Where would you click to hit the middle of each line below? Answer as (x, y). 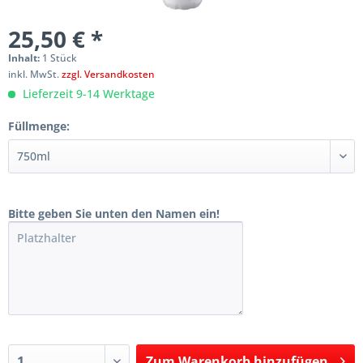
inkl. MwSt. (35, 74)
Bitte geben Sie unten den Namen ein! (114, 214)
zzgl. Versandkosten (108, 74)
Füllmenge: (39, 126)
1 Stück (60, 58)
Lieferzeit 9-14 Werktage (87, 94)
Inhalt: (25, 58)
